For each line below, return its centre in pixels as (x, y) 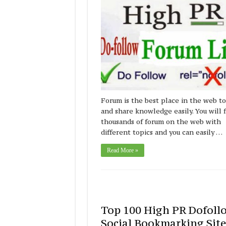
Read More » (122, 151)
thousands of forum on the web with (161, 122)
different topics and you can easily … (161, 132)
